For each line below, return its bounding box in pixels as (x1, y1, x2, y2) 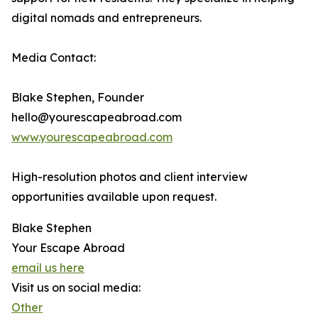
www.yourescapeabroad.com (11, 130, 172, 145)
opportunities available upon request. (11, 190, 216, 204)
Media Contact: (11, 50, 96, 65)
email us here (11, 261, 84, 275)
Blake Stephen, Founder (11, 90, 144, 105)
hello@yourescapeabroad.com (11, 110, 182, 125)
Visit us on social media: (11, 280, 141, 295)
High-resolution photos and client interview (11, 170, 248, 185)
